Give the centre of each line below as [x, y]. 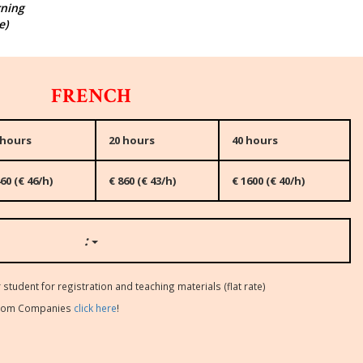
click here [95, 308]
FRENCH [91, 96]
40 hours [255, 140]
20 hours [132, 140]
